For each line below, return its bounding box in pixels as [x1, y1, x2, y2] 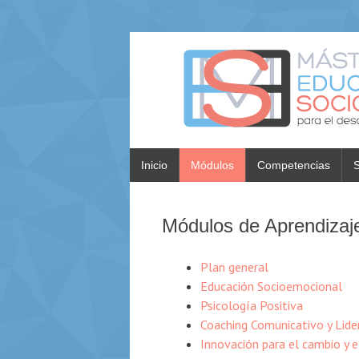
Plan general [200, 259, 268, 275]
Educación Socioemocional [200, 278, 342, 294]
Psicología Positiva [200, 297, 303, 313]
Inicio [141, 158, 167, 171]
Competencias [257, 158, 330, 171]
